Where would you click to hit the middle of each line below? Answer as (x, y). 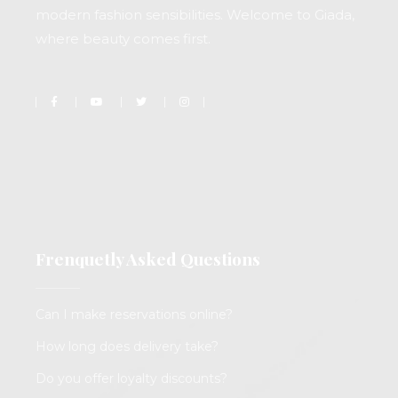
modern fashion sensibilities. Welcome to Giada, (195, 15)
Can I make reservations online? (134, 315)
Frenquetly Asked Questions (148, 259)
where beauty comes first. (123, 39)
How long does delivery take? (127, 347)
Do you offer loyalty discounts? (131, 379)
